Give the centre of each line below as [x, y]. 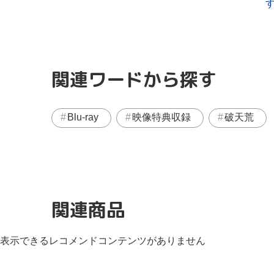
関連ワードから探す [134, 79]
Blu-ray [83, 117]
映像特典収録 [161, 117]
